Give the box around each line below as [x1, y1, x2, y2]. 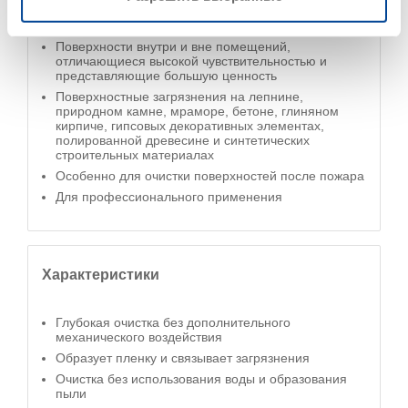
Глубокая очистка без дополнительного [56, 315, 291, 330]
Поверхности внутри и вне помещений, [56, 39, 291, 54]
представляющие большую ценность [56, 68, 277, 83]
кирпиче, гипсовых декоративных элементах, [56, 118, 324, 133]
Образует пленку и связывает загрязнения [56, 351, 310, 365]
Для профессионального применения [56, 189, 282, 204]
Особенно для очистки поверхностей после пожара [56, 168, 364, 183]
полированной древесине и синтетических [56, 133, 310, 148]
